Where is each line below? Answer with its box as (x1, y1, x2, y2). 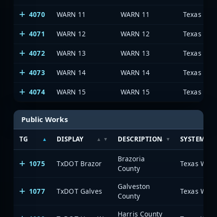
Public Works (21, 114, 68, 124)
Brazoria (118, 154, 145, 163)
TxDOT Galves (57, 186, 102, 196)
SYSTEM (180, 134, 205, 143)
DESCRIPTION (118, 134, 163, 143)
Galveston (118, 181, 150, 191)
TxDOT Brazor (57, 158, 102, 168)
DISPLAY (57, 134, 84, 143)
